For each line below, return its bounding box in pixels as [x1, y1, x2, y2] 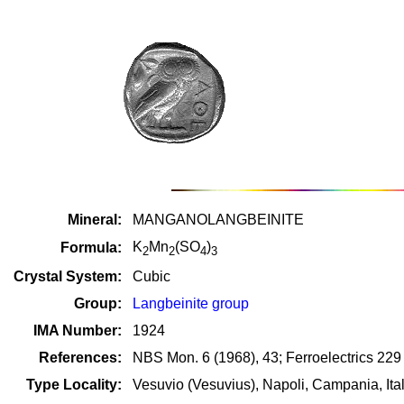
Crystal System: [14, 269, 122, 284]
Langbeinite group [133, 296, 249, 311]
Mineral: [68, 212, 122, 227]
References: [39, 350, 122, 365]
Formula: [60, 240, 122, 255]
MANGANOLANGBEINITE [133, 212, 304, 227]
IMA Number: [33, 323, 122, 338]
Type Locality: [26, 377, 122, 392]
